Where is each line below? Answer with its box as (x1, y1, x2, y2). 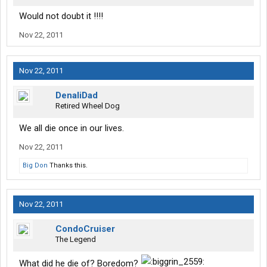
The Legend (55, 235, 96, 244)
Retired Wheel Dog (55, 101, 120, 111)
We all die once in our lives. (19, 123, 124, 134)
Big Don (23, 162, 48, 170)
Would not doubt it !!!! (19, 11, 103, 22)
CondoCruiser (55, 223, 115, 235)
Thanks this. (48, 162, 88, 170)
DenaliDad (55, 90, 98, 101)
